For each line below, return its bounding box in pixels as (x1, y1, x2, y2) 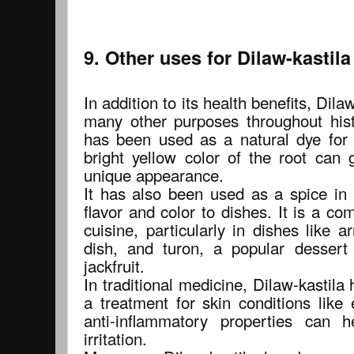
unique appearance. (84, 162, 224, 186)
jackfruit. (84, 253, 145, 277)
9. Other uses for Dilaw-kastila (84, 43, 351, 70)
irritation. (84, 326, 147, 350)
